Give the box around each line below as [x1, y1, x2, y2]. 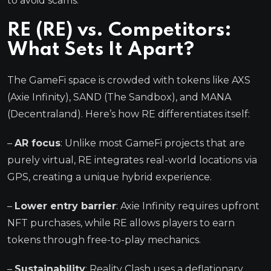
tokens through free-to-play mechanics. [7, 233, 201, 246]
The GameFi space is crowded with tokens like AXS [7, 74, 250, 86]
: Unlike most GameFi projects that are [60, 137, 245, 149]
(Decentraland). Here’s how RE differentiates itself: [7, 108, 250, 120]
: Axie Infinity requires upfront [116, 200, 260, 212]
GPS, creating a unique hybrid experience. [7, 171, 212, 183]
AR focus [15, 137, 60, 149]
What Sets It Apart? [7, 40, 194, 59]
